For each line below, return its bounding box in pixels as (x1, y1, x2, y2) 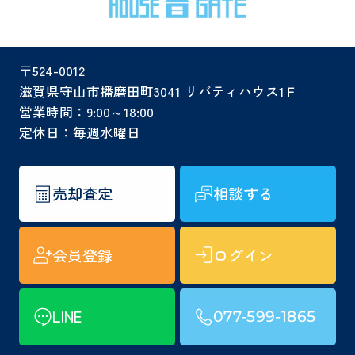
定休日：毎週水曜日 (18, 123, 140, 143)
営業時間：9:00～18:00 (18, 102, 154, 122)
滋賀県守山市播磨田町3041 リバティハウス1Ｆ (18, 82, 298, 101)
